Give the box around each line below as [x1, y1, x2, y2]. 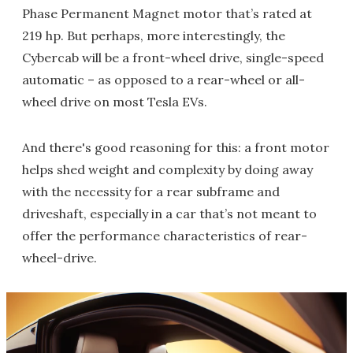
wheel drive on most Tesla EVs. [22, 93, 207, 110]
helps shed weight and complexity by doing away [22, 161, 313, 177]
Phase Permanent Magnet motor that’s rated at [22, 5, 312, 21]
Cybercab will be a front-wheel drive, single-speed [22, 49, 324, 65]
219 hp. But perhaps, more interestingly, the [22, 27, 285, 43]
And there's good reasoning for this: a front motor [22, 139, 329, 155]
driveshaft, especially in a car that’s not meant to [22, 205, 317, 221]
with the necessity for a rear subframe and [22, 183, 280, 199]
